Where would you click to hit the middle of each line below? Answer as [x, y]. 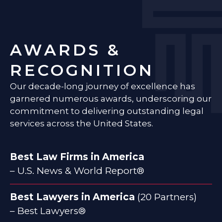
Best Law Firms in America [77, 157]
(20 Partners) [166, 197]
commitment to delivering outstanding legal [107, 111]
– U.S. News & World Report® [77, 171]
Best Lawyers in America [72, 197]
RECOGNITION [82, 70]
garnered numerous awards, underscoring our [111, 99]
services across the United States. [82, 123]
